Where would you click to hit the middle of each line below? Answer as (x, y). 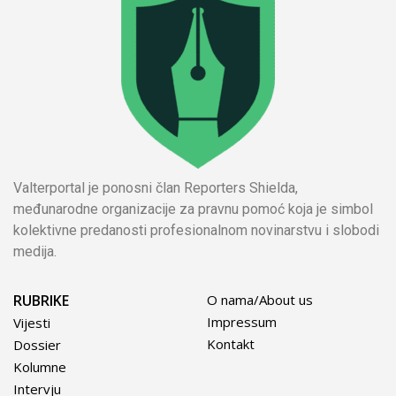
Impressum (242, 321)
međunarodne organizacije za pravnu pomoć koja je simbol (193, 209)
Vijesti (32, 322)
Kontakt (231, 343)
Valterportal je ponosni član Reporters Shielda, (156, 188)
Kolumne (40, 366)
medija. (35, 252)
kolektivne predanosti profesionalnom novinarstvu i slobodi (196, 231)
